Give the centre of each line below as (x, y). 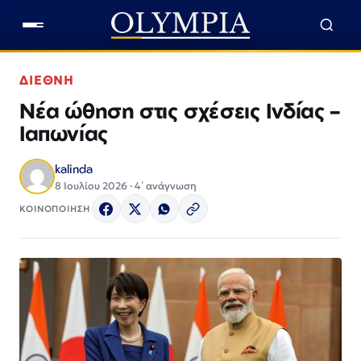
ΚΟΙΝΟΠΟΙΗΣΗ (55, 208)
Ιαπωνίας (64, 133)
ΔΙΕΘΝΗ (46, 80)
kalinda (74, 169)
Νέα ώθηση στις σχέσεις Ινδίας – (179, 110)
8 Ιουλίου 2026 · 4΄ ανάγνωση (126, 186)
